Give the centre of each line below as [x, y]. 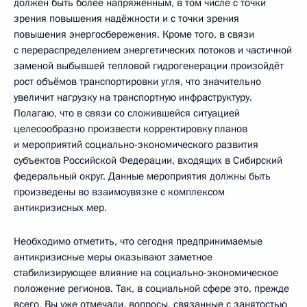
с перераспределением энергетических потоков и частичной [153, 50]
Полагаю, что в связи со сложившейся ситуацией [127, 113]
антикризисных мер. [60, 208]
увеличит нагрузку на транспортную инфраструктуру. [133, 97]
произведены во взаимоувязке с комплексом [119, 192]
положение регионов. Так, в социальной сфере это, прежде [151, 288]
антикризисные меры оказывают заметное [113, 257]
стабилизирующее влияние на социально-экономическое [146, 273]
